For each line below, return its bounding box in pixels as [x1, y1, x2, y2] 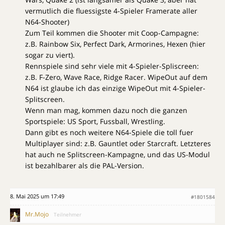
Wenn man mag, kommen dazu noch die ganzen [25, 105, 187, 116]
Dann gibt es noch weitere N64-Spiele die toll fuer [25, 128, 193, 138]
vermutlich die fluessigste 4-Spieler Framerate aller [25, 6, 197, 16]
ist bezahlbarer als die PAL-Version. [25, 161, 144, 171]
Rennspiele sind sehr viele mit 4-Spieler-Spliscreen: [25, 61, 199, 71]
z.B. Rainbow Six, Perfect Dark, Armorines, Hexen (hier [25, 39, 205, 49]
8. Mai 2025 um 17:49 [10, 192, 64, 200]
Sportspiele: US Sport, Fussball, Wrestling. [25, 117, 165, 127]
